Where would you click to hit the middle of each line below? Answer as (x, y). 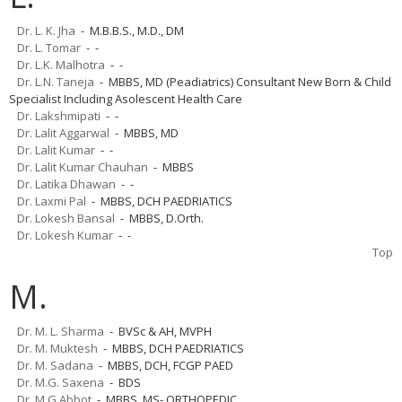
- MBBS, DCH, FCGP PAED (163, 365)
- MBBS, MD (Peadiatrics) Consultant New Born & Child (243, 81)
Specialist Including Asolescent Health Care (126, 98)
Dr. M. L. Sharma (61, 331)
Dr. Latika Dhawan (66, 184)
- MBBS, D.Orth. (159, 218)
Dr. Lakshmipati (59, 115)
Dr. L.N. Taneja (56, 81)
